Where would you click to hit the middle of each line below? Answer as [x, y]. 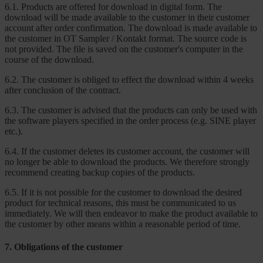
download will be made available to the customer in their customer [127, 17]
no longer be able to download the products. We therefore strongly [127, 161]
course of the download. [49, 59]
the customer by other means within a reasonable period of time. [123, 224]
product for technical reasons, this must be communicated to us [120, 203]
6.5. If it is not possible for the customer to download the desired [123, 192]
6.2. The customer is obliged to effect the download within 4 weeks [129, 79]
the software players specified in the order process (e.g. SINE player [130, 120]
